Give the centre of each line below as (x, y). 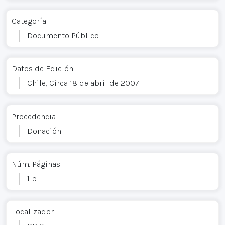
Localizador (33, 211)
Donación (44, 131)
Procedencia (34, 116)
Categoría (29, 21)
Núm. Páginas (36, 164)
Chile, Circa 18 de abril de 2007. (83, 83)
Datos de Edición (42, 68)
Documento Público (63, 35)
